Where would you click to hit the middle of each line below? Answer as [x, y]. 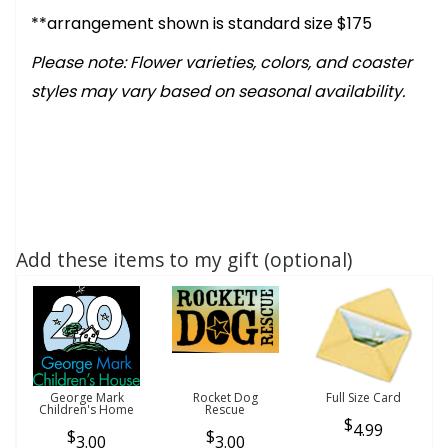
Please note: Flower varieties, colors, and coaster [221, 62]
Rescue [225, 409]
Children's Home [87, 409]
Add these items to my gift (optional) [184, 259]
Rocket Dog [225, 397]
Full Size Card [364, 397]
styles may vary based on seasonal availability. [218, 91]
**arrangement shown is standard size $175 [201, 23]
